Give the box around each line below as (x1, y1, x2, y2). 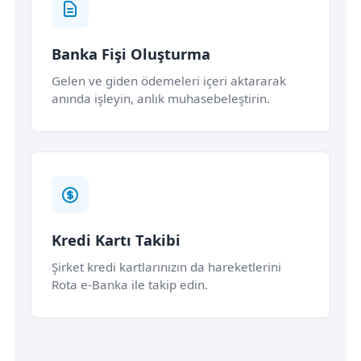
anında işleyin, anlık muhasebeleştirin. (52, 90, 270, 107)
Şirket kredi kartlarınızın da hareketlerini (52, 259, 281, 276)
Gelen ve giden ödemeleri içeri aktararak (52, 73, 286, 89)
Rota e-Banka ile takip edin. (52, 276, 208, 293)
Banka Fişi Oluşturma (52, 44, 210, 64)
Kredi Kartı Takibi (52, 230, 180, 251)
